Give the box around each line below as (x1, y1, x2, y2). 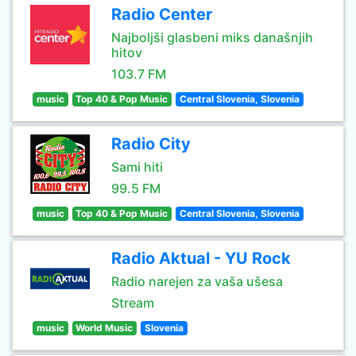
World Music (75, 322, 133, 334)
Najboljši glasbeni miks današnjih (111, 29, 313, 45)
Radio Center (111, 5, 212, 24)
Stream (111, 295, 154, 311)
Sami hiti (111, 159, 163, 175)
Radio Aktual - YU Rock (111, 249, 291, 268)
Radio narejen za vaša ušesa (111, 273, 283, 289)
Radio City (111, 134, 191, 153)
